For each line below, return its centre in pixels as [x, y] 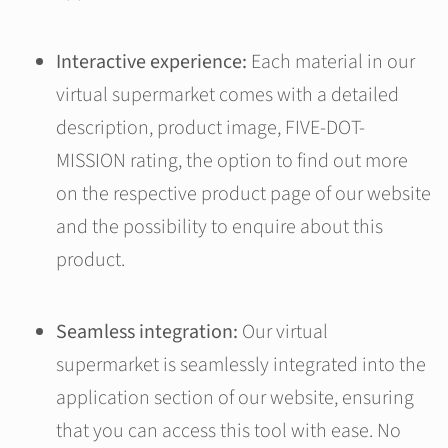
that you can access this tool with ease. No [228, 431]
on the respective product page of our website [243, 194]
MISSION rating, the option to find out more [232, 161]
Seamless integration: [149, 332]
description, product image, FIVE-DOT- [210, 128]
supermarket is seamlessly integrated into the [241, 365]
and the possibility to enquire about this [219, 227]
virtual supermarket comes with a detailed [227, 95]
